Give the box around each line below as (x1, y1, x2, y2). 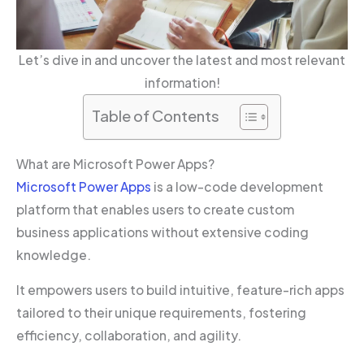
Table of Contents (92, 106, 219, 126)
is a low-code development (151, 178, 323, 194)
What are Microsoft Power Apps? (16, 155, 214, 171)
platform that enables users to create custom (16, 201, 294, 217)
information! (144, 75, 220, 91)
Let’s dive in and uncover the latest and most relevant (19, 52, 345, 68)
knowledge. (16, 246, 93, 262)
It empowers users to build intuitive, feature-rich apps (16, 282, 344, 298)
